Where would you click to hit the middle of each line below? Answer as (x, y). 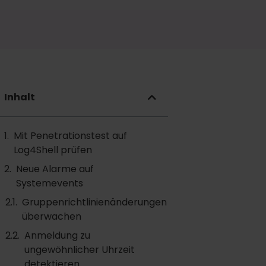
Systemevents (50, 183)
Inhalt (20, 97)
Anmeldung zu (58, 235)
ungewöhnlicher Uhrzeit (80, 250)
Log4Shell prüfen (53, 150)
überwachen (52, 216)
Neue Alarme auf (55, 169)
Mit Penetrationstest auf (71, 136)
